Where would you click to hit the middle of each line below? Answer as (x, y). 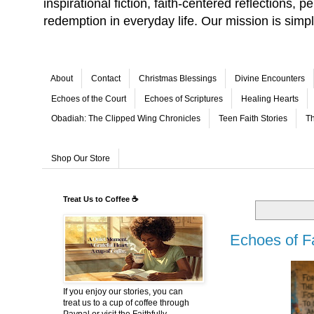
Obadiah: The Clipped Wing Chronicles (126, 118)
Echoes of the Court (89, 98)
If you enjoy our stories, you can (123, 291)
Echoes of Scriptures (184, 98)
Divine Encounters (270, 79)
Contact (106, 79)
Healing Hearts (270, 98)
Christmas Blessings (178, 79)
